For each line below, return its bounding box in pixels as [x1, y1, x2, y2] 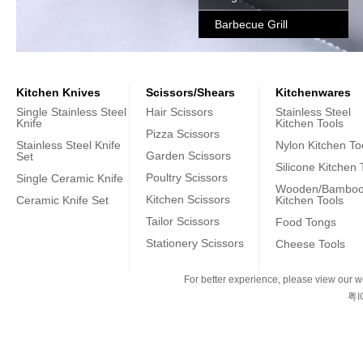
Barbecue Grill [215, 18, 288, 31]
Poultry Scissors [146, 171, 228, 184]
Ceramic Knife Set [16, 194, 109, 207]
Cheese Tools [275, 237, 345, 250]
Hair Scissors [146, 105, 213, 118]
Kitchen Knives [16, 86, 100, 99]
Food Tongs [275, 216, 336, 228]
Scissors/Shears [146, 86, 235, 99]
